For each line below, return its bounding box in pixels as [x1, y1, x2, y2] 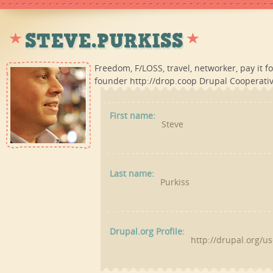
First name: [110, 110, 155, 121]
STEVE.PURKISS [25, 27, 183, 55]
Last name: [110, 168, 154, 179]
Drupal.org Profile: [110, 225, 185, 237]
